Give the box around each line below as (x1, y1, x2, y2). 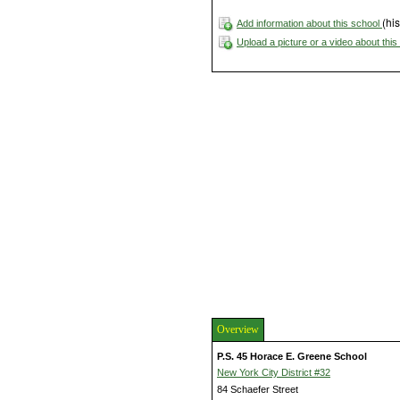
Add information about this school (237, 18, 382, 29)
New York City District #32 (217, 366, 330, 378)
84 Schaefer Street (217, 383, 298, 395)
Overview (217, 322, 259, 336)
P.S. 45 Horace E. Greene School (217, 350, 367, 362)
